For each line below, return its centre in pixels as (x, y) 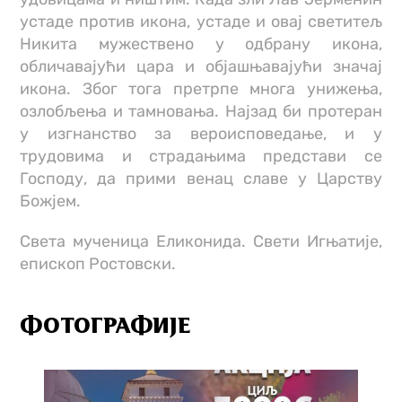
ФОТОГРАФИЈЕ (105, 327)
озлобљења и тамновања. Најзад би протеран (201, 111)
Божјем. (51, 201)
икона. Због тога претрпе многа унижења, (201, 89)
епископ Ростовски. (98, 264)
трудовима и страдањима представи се (201, 156)
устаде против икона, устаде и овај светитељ (201, 22)
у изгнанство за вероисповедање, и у (201, 134)
